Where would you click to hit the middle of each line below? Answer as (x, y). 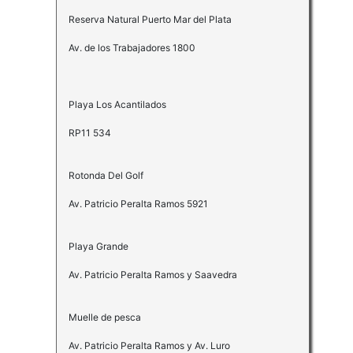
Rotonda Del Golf (106, 176)
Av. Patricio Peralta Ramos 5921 (138, 204)
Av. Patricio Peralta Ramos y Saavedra (152, 275)
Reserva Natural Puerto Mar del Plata (150, 20)
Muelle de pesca (104, 318)
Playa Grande (98, 247)
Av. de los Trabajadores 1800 (132, 48)
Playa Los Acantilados (117, 105)
